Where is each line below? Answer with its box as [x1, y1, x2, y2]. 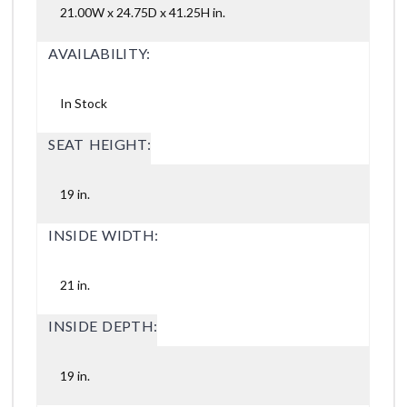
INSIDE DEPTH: [48, 316, 158, 334]
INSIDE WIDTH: [48, 225, 159, 243]
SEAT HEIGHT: [48, 134, 151, 153]
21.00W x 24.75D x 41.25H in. [60, 4, 226, 20]
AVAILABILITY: [48, 44, 151, 62]
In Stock [60, 94, 108, 111]
